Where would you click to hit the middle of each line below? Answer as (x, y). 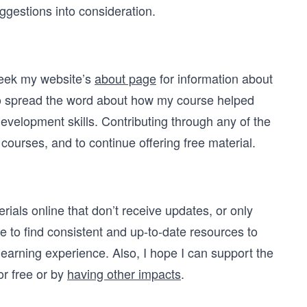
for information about (214, 78)
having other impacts (124, 273)
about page (125, 78)
